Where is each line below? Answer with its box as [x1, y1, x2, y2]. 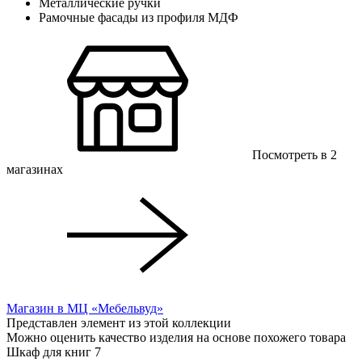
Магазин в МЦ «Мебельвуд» [6, 301, 163, 315]
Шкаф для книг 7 [6, 344, 101, 359]
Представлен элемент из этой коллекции [6, 315, 231, 330]
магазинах [6, 162, 63, 176]
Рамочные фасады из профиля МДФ [39, 10, 238, 24]
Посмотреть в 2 [252, 147, 337, 162]
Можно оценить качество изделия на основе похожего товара [6, 330, 346, 344]
